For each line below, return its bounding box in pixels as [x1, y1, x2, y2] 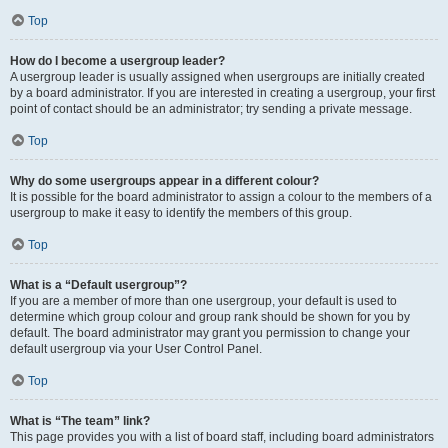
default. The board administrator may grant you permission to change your [10, 326, 410, 340]
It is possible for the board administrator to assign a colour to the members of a [10, 190, 432, 204]
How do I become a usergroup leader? [10, 54, 225, 68]
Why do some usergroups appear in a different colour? [10, 174, 319, 188]
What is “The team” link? [10, 414, 150, 428]
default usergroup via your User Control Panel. [10, 342, 262, 356]
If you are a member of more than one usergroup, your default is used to [10, 294, 397, 308]
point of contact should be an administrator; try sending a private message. [10, 102, 412, 116]
